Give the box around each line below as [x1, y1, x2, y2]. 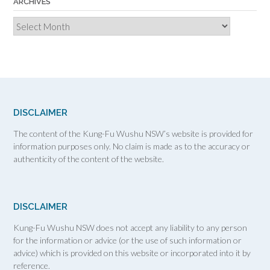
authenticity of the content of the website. [13, 153, 164, 164]
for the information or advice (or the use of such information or [13, 234, 242, 245]
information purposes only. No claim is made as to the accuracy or [13, 140, 250, 151]
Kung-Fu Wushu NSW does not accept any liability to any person [13, 222, 247, 233]
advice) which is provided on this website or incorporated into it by [13, 247, 251, 258]
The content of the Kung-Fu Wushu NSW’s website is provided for [13, 128, 253, 139]
